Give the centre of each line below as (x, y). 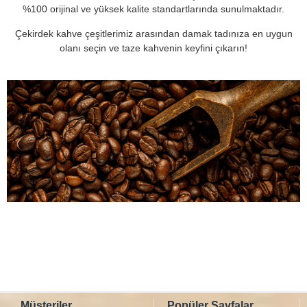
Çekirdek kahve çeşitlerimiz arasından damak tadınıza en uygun (153, 33)
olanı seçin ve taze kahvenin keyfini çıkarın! (153, 48)
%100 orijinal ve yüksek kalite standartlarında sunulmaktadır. (153, 9)
